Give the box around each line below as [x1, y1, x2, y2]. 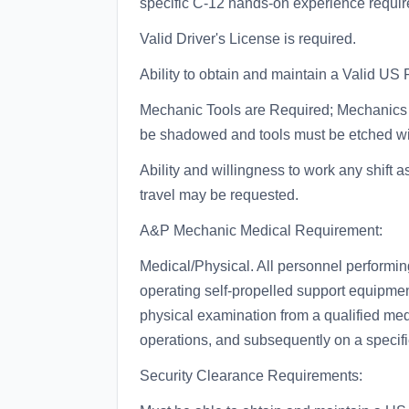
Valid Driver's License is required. [140, 31, 356, 47]
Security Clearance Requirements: [140, 368, 362, 383]
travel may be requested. [140, 187, 299, 203]
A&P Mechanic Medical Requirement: [140, 223, 383, 238]
